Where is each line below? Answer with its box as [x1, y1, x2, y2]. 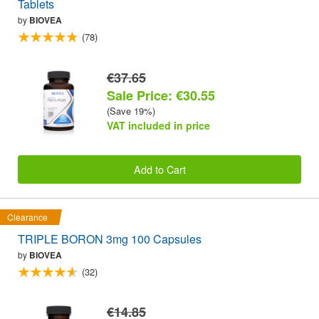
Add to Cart [133, 161, 186, 177]
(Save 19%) [107, 103, 155, 117]
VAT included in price [107, 117, 210, 132]
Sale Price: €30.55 [107, 85, 215, 105]
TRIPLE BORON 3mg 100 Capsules [18, 231, 202, 248]
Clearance [7, 211, 48, 224]
